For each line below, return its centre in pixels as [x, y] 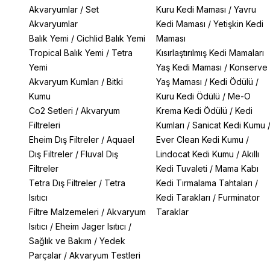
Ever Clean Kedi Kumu [199, 140]
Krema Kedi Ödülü [191, 111]
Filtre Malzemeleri [64, 212]
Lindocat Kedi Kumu [195, 154]
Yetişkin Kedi [238, 24]
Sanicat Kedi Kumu [228, 125]
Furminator [239, 197]
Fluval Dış [99, 154]
